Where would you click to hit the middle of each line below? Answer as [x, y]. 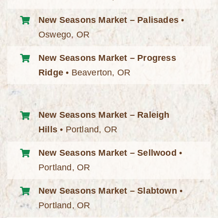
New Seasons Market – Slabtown [108, 191]
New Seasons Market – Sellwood [108, 153]
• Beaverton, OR [97, 72]
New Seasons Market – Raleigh [104, 115]
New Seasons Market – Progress [107, 58]
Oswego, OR [64, 34]
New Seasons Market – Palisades [109, 20]
